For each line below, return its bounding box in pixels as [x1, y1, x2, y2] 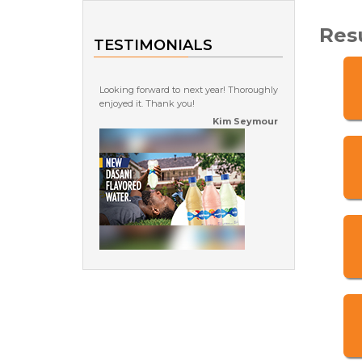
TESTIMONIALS [94, 36, 213, 54]
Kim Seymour [213, 116, 278, 127]
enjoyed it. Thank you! [99, 98, 195, 109]
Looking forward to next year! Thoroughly [99, 84, 278, 95]
